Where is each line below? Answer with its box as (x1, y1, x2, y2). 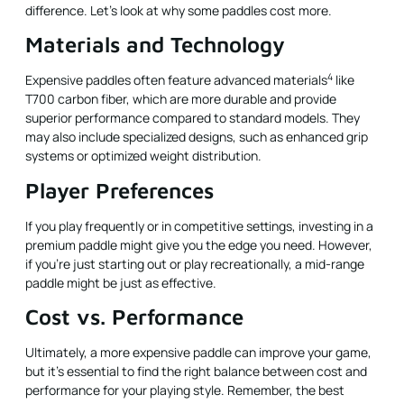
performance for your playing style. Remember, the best (25, 381, 344, 399)
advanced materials (214, 71, 327, 89)
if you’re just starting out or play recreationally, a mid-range (25, 254, 364, 272)
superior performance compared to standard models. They (25, 109, 360, 127)
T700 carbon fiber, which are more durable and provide (25, 90, 336, 108)
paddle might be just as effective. (25, 273, 216, 291)
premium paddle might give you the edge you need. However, (25, 235, 372, 253)
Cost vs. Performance (25, 304, 243, 330)
